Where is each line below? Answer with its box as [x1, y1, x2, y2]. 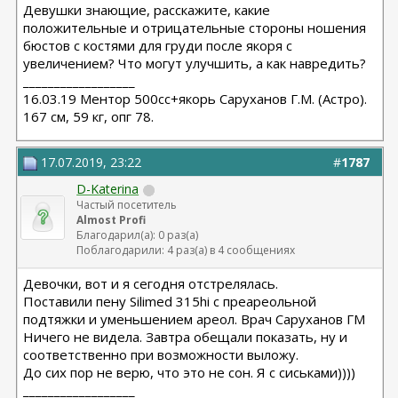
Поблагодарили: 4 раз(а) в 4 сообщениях [76, 243, 296, 258]
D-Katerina [76, 180, 139, 197]
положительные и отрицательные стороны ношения [23, 19, 367, 36]
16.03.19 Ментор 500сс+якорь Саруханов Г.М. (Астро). [23, 90, 368, 107]
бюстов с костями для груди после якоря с [23, 36, 293, 54]
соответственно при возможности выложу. [23, 346, 299, 363]
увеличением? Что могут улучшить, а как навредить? [23, 54, 367, 72]
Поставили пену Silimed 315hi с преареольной [23, 292, 317, 310]
